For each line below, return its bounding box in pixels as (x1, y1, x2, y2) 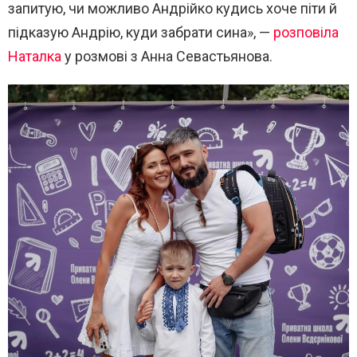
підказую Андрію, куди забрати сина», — (8, 24, 273, 41)
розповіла (273, 24, 339, 41)
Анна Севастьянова (141, 48, 269, 65)
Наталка (8, 48, 61, 65)
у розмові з (61, 48, 141, 65)
